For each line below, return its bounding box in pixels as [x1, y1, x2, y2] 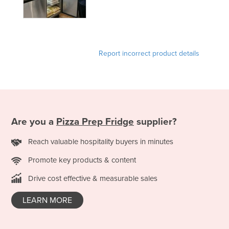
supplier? [134, 116, 177, 127]
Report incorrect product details [99, 49, 199, 58]
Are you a [11, 116, 56, 127]
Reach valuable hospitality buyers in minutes [28, 136, 173, 146]
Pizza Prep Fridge [56, 116, 134, 127]
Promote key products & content [28, 155, 136, 165]
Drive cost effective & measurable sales [28, 173, 157, 183]
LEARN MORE [22, 195, 72, 205]
